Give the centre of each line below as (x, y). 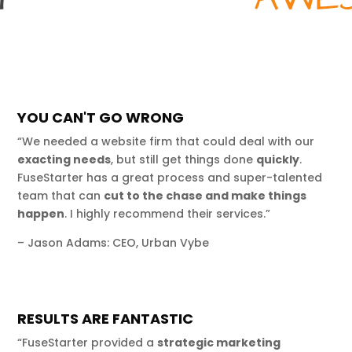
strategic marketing (219, 342)
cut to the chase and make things (205, 195)
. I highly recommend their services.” (168, 213)
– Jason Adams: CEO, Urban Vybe (114, 242)
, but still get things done (184, 159)
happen (41, 213)
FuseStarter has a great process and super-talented (170, 177)
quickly (278, 159)
